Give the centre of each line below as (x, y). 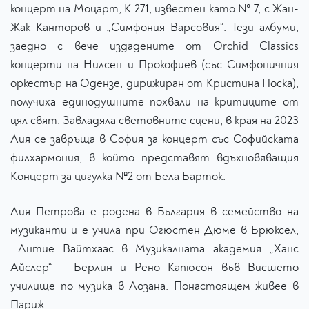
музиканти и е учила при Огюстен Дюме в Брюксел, (154, 230)
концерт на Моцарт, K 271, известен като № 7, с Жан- (154, 9)
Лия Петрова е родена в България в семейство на (154, 212)
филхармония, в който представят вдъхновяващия (154, 158)
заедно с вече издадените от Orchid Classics (154, 46)
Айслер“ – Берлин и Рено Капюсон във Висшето (154, 268)
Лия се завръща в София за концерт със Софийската (154, 139)
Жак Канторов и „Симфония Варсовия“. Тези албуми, (154, 28)
